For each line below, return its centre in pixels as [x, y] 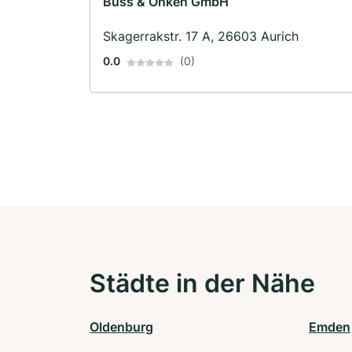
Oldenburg [121, 327]
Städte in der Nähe [202, 284]
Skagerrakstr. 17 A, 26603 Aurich [201, 37]
